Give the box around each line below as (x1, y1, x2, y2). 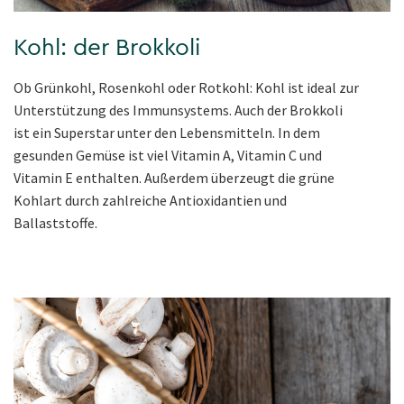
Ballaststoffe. (14, 213, 97, 232)
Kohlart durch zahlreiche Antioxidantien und (14, 190, 287, 209)
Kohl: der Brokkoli (14, 35, 200, 60)
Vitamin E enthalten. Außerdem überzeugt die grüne (14, 168, 335, 187)
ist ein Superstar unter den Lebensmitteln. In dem (14, 123, 320, 142)
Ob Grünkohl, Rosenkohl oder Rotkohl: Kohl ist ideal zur (14, 78, 359, 96)
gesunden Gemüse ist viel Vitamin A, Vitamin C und (14, 145, 322, 164)
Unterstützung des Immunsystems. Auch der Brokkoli (14, 100, 343, 119)
